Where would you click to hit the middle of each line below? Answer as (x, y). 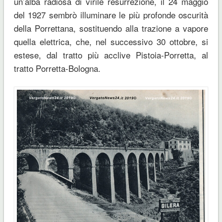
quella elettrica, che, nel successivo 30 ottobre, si (111, 42)
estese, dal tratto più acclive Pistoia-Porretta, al (111, 55)
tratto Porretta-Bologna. (57, 68)
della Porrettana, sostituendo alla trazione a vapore (111, 28)
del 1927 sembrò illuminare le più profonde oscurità (111, 15)
